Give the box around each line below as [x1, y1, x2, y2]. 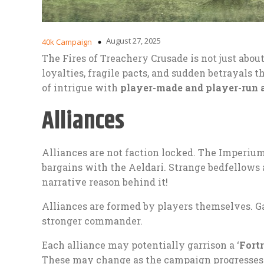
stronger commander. [42, 214, 143, 227]
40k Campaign [42, 36, 92, 47]
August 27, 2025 [106, 35, 161, 46]
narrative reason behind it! [42, 175, 168, 188]
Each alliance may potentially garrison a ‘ [42, 238, 239, 251]
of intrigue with [42, 81, 120, 94]
